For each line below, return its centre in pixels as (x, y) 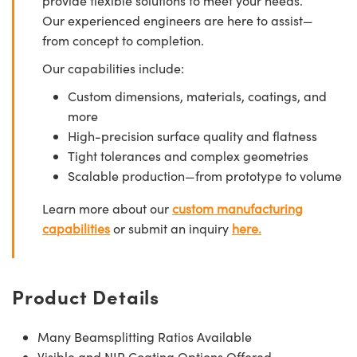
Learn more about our (107, 208)
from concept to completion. (123, 40)
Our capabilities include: (113, 68)
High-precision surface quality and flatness (192, 135)
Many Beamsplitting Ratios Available (145, 336)
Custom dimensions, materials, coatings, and (197, 96)
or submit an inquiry (171, 228)
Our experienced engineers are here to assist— (178, 20)
